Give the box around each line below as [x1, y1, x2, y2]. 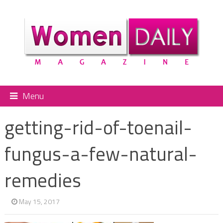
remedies [4, 165, 81, 195]
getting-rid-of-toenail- [4, 112, 192, 142]
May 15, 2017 [18, 196, 60, 207]
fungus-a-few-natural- [4, 139, 197, 168]
